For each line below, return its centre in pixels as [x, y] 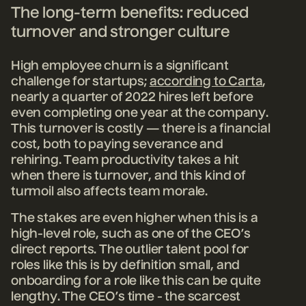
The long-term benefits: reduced [130, 13]
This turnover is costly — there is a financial [141, 129]
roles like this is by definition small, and [126, 266]
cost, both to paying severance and [117, 144]
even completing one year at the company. [140, 113]
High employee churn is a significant [120, 66]
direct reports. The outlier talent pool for [130, 250]
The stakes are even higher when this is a [135, 219]
